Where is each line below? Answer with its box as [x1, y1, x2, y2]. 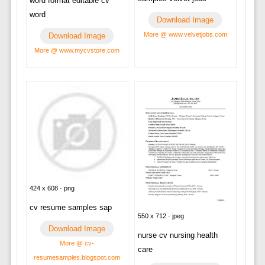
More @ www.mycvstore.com [34, 47, 120, 54]
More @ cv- [60, 239, 95, 247]
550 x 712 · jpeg [137, 212, 184, 220]
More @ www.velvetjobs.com [143, 31, 227, 38]
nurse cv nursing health [137, 231, 218, 240]
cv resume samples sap [29, 202, 112, 212]
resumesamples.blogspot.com [34, 253, 121, 261]
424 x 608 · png [29, 184, 75, 192]
